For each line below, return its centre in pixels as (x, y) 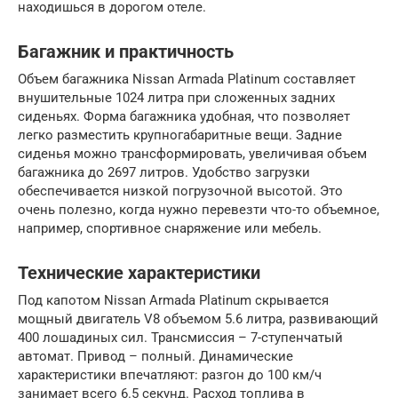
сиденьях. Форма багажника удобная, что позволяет (184, 116)
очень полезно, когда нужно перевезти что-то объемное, (199, 210)
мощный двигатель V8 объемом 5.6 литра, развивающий (198, 319)
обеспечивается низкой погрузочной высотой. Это (180, 191)
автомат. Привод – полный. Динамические (155, 356)
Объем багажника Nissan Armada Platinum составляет (187, 79)
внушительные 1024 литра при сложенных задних (176, 98)
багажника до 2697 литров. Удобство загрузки (164, 172)
